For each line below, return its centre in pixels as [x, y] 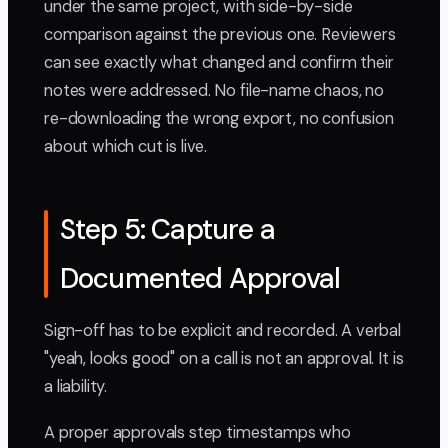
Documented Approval [200, 279]
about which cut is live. [126, 147]
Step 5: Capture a [167, 230]
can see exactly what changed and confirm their [219, 63]
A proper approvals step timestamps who [197, 433]
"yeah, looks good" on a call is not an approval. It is [224, 359]
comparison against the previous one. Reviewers [220, 35]
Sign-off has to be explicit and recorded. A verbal [222, 331]
